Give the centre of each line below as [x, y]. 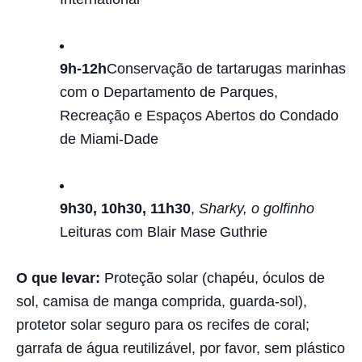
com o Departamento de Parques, [169, 92]
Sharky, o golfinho [257, 208]
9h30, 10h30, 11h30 [125, 208]
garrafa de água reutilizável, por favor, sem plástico [181, 348]
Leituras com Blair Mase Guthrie [164, 232]
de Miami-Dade [109, 139]
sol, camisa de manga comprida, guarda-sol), [162, 301]
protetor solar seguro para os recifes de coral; [163, 325]
